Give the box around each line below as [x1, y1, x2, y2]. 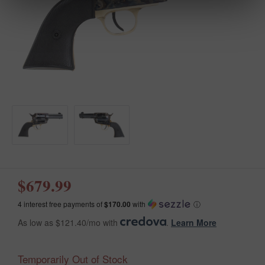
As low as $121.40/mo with [18, 216, 120, 228]
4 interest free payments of [18, 198, 104, 209]
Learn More [171, 216, 216, 228]
